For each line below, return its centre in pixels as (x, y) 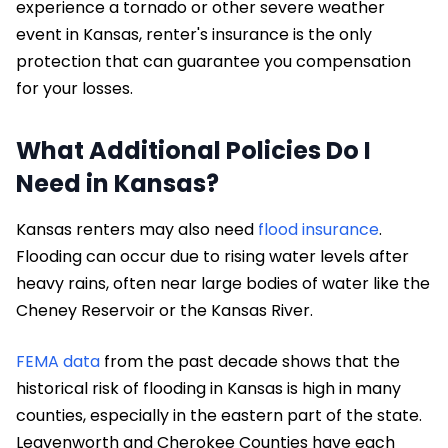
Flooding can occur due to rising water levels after (212, 257)
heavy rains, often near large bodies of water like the (223, 284)
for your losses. (74, 89)
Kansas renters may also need (137, 230)
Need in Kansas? (117, 184)
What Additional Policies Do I (193, 151)
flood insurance (318, 230)
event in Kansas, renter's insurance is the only (194, 35)
